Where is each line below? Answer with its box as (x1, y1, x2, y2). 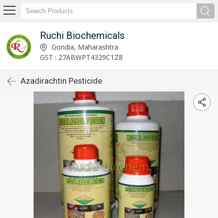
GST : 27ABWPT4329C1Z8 (39, 52, 123, 62)
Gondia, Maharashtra (49, 42, 118, 52)
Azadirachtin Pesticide (20, 76, 102, 86)
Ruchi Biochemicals (39, 29, 125, 41)
